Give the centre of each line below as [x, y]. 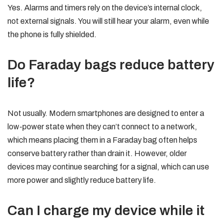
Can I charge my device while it [106, 210]
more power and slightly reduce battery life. [82, 180]
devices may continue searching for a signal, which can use [108, 167]
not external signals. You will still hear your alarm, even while [108, 21]
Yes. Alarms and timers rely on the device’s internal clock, [105, 8]
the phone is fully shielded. [52, 34]
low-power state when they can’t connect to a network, [102, 127]
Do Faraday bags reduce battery [111, 65]
